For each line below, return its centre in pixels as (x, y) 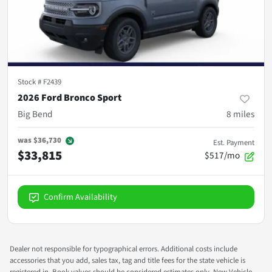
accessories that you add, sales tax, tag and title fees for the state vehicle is (127, 261)
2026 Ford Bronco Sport (70, 98)
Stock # (30, 82)
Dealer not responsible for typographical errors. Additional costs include (124, 249)
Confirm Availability (80, 197)
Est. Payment (234, 143)
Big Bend (35, 114)
